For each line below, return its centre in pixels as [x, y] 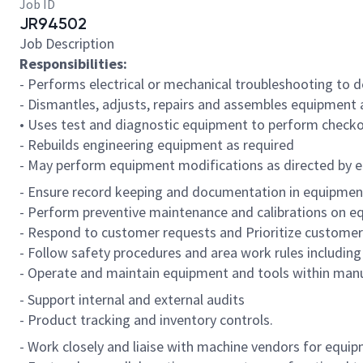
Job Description [67, 43]
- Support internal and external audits [132, 299]
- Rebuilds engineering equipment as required [157, 145]
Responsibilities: [73, 64]
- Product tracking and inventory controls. [146, 320]
